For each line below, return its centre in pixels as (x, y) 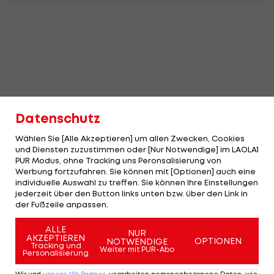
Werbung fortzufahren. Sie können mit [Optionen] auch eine (135, 171)
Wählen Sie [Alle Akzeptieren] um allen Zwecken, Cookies (130, 138)
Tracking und (56, 246)
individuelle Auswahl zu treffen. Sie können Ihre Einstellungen (137, 182)
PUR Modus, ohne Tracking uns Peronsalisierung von (118, 160)
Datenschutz (58, 118)
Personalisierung (56, 253)
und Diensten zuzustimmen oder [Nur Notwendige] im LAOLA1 (137, 149)
